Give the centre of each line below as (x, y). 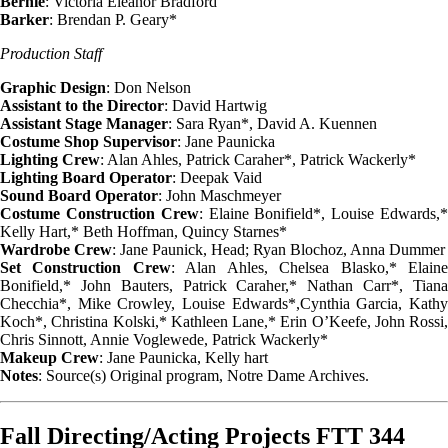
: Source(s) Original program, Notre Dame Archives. (203, 375)
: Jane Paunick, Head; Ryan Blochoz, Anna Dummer (278, 249)
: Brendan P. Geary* (113, 19)
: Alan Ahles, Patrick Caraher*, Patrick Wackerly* (258, 159)
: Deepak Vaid (217, 177)
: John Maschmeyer (219, 195)
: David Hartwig (215, 105)
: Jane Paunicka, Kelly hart (183, 357)
